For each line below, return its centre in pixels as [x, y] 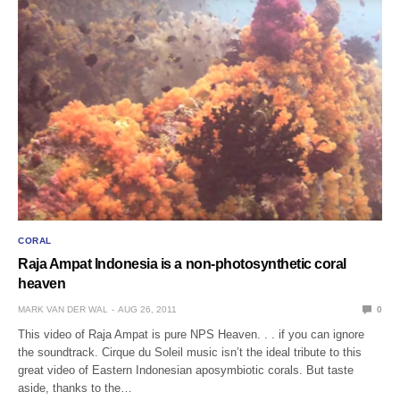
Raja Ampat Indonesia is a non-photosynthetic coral [182, 263]
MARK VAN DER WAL [63, 309]
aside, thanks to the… [75, 387]
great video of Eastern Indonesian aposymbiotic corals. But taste [186, 370]
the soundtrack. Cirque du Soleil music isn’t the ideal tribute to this [190, 352]
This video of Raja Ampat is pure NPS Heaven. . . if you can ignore [192, 334]
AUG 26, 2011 [147, 309]
